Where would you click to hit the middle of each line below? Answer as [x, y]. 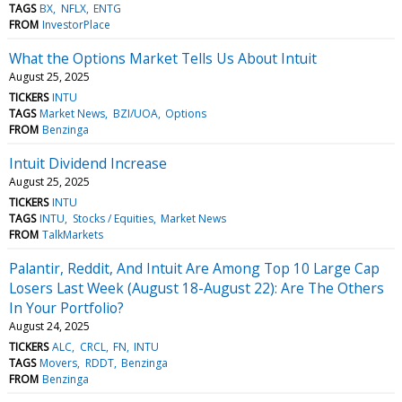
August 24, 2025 [49, 326]
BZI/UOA [135, 113]
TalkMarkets [73, 234]
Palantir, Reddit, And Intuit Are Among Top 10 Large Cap [194, 268]
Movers [59, 363]
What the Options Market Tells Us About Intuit [163, 58]
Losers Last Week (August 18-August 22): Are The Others [197, 288]
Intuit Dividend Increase [88, 163]
